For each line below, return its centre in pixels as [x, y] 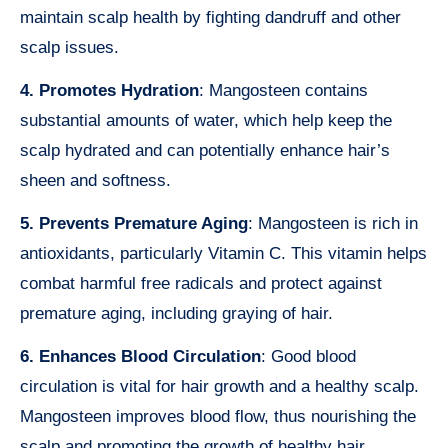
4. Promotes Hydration [109, 90]
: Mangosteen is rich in [333, 223]
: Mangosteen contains [283, 90]
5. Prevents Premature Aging [134, 223]
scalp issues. [69, 47]
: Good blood [308, 356]
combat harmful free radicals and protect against [201, 283]
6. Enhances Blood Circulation [140, 356]
